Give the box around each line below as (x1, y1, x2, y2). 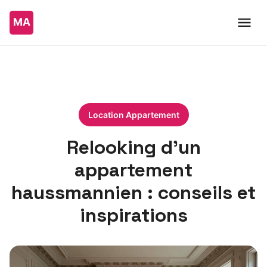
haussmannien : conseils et (11, 181, 256, 204)
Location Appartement (88, 110, 179, 120)
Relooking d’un (66, 135, 201, 159)
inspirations (79, 203, 188, 227)
